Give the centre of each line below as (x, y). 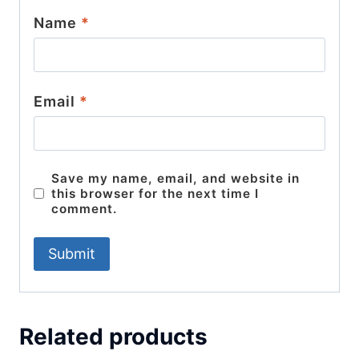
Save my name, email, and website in (176, 179)
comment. (85, 209)
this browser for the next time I (155, 194)
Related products (113, 336)
